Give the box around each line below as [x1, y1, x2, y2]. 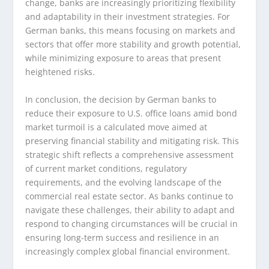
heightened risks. [25, 66, 95, 78]
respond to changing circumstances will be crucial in [25, 217, 238, 229]
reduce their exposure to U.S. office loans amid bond [25, 107, 238, 119]
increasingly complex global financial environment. [25, 245, 231, 257]
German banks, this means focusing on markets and [25, 25, 236, 37]
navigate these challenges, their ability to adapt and [25, 204, 235, 216]
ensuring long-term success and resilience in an [25, 231, 220, 243]
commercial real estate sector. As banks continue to [25, 190, 234, 202]
